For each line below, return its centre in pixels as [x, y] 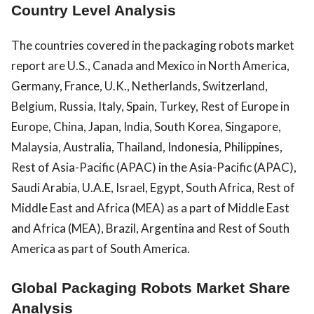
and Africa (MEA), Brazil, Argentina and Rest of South [150, 228]
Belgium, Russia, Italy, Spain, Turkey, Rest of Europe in [150, 106]
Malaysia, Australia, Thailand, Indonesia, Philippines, [147, 146]
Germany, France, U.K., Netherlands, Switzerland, [139, 86]
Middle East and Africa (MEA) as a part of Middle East [150, 207]
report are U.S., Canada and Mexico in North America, [150, 65]
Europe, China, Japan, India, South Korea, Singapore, [146, 126]
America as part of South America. [101, 248]
